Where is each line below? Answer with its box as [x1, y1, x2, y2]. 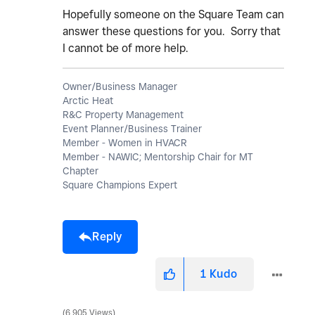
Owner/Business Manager [63, 80, 177, 92]
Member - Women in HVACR [63, 136, 187, 148]
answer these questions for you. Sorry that [63, 24, 281, 38]
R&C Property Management [63, 108, 184, 120]
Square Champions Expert [63, 179, 177, 191]
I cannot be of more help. [63, 41, 188, 55]
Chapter [63, 165, 98, 176]
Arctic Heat [63, 94, 113, 106]
